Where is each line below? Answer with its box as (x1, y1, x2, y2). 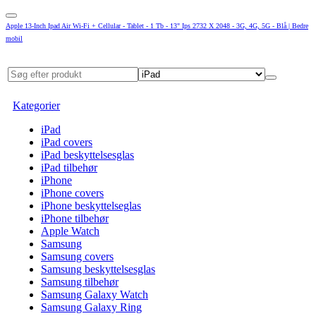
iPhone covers (41, 187, 104, 199)
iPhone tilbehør (41, 212, 109, 224)
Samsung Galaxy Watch (41, 288, 148, 300)
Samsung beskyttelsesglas (41, 263, 155, 275)
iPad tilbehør (41, 162, 97, 174)
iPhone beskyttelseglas (41, 200, 141, 212)
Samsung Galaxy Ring (41, 301, 142, 313)
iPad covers (41, 136, 92, 148)
